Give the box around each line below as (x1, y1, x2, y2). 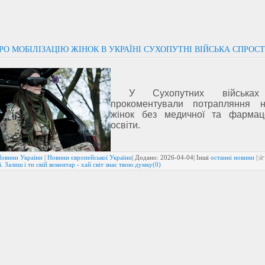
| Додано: (132, 154, 160, 161)
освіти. (111, 120, 140, 130)
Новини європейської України (47, 154, 132, 161)
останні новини (211, 154, 254, 161)
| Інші (193, 154, 211, 161)
